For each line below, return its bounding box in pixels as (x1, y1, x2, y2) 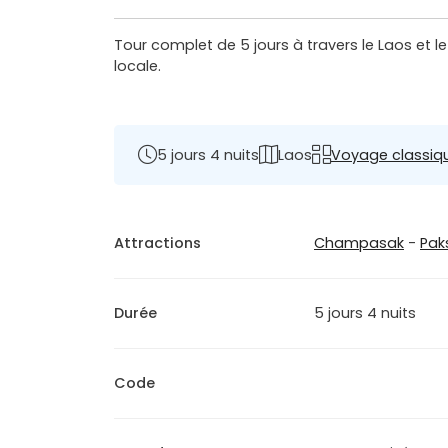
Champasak (314, 233, 404, 254)
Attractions (114, 233, 201, 254)
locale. (114, 56, 161, 77)
